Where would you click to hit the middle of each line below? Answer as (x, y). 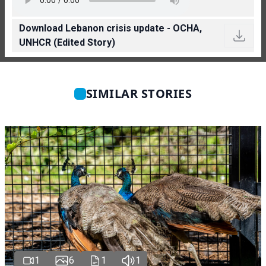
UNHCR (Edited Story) (67, 42)
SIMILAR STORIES (139, 93)
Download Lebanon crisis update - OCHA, (110, 28)
